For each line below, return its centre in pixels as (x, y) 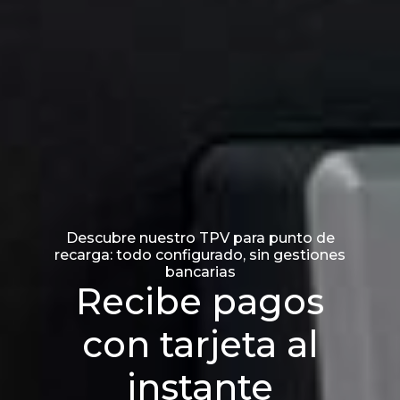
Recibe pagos (200, 301)
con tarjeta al (200, 344)
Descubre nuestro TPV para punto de (200, 237)
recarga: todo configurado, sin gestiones (200, 254)
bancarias (200, 271)
